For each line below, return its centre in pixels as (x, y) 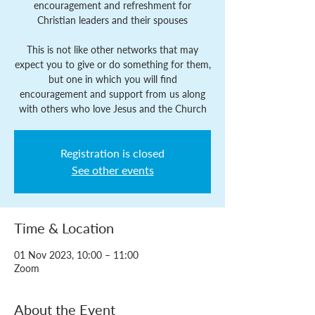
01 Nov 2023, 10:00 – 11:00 (76, 255)
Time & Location (64, 228)
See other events (112, 170)
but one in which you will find (112, 79)
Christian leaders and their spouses (112, 20)
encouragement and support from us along (112, 94)
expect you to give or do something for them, (112, 64)
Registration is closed (112, 153)
